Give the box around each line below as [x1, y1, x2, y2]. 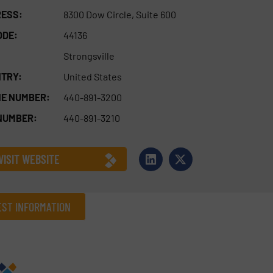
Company [27, 250, 68, 262]
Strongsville [63, 49, 115, 62]
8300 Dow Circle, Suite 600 [63, 8, 176, 20]
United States [63, 70, 122, 82]
